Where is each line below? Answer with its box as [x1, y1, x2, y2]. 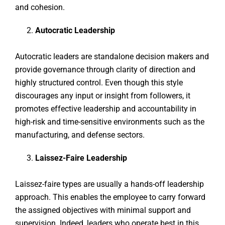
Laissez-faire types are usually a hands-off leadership [15, 179, 204, 189]
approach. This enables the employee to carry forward [15, 192, 205, 202]
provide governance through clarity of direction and [15, 65, 195, 75]
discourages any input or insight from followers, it [15, 91, 190, 101]
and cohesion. [15, 3, 67, 13]
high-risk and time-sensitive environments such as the [15, 117, 204, 127]
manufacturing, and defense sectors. [15, 130, 145, 140]
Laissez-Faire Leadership [35, 153, 127, 163]
